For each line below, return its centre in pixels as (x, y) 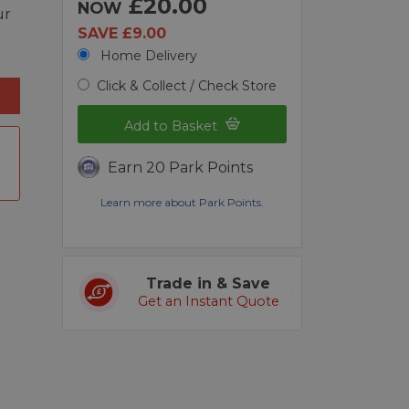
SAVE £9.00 (122, 33)
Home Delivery (147, 55)
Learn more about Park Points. (183, 203)
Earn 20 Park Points (181, 168)
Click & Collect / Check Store (187, 85)
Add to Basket (173, 126)
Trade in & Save (209, 284)
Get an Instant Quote (208, 302)
